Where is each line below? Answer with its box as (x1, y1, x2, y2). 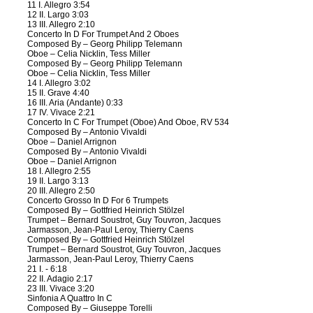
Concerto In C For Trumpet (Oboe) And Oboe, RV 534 (27, 117, 229, 127)
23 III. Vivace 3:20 (27, 284, 94, 293)
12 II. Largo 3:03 (27, 10, 89, 20)
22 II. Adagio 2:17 (27, 274, 93, 284)
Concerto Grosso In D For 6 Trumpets (27, 196, 168, 205)
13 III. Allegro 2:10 (27, 20, 95, 29)
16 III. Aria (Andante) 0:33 (27, 98, 123, 108)
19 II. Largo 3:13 (27, 176, 89, 186)
